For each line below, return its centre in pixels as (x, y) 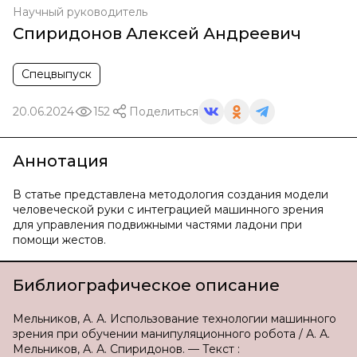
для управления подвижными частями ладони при (157, 225)
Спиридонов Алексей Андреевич (157, 33)
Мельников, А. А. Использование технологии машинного (175, 319)
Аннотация (61, 161)
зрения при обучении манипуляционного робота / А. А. (171, 334)
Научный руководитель (80, 12)
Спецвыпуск (57, 74)
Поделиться (164, 111)
